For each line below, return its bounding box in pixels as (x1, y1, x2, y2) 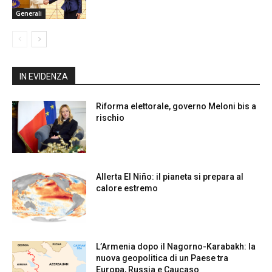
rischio (96, 113, 125, 123)
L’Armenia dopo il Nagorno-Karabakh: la (96, 242, 256, 252)
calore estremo (96, 183, 158, 193)
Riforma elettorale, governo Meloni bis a (96, 101, 257, 112)
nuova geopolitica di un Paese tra (96, 253, 229, 263)
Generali (16, 9, 42, 18)
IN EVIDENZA (19, 72, 68, 82)
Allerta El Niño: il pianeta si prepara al (96, 171, 244, 182)
